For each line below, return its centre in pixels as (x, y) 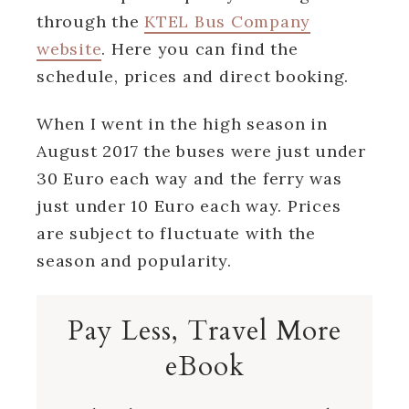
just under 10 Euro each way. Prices (189, 205)
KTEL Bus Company (227, 21)
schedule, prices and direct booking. (193, 76)
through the (90, 21)
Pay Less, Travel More (204, 330)
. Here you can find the (200, 48)
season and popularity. (134, 260)
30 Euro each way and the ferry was (189, 178)
